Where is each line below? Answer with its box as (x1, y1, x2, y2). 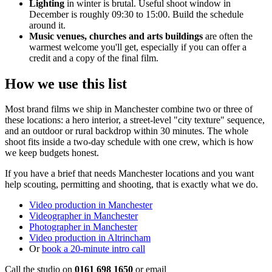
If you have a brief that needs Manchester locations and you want (5, 168, 254, 179)
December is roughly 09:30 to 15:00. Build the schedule (29, 8, 243, 19)
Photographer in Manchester (29, 222, 137, 233)
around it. (29, 19, 66, 30)
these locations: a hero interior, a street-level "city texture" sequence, (5, 115, 265, 126)
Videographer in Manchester (29, 211, 138, 222)
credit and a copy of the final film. (29, 52, 158, 63)
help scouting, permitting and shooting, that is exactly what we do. (5, 179, 258, 190)
